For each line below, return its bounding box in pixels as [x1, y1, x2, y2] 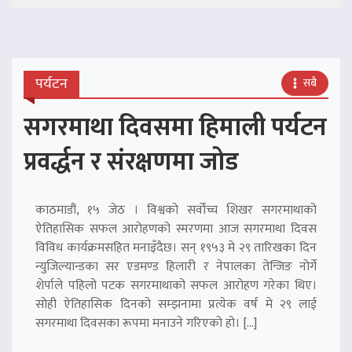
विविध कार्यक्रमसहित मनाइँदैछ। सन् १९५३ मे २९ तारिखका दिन [35, 236, 317, 258]
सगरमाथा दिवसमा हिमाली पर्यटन [24, 106, 327, 148]
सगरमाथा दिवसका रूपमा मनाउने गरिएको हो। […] [35, 312, 257, 334]
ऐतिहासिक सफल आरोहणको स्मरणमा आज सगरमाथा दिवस [35, 218, 317, 240]
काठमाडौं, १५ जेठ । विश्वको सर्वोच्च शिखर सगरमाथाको [35, 199, 317, 221]
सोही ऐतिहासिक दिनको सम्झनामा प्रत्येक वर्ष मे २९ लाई [35, 293, 317, 315]
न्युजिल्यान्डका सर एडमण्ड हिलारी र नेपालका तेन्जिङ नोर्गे [35, 255, 317, 277]
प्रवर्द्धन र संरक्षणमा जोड [24, 141, 239, 183]
